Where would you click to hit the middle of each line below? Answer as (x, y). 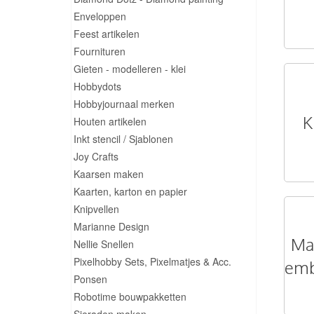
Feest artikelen (107, 34)
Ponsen (90, 279)
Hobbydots (97, 86)
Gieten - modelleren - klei (130, 69)
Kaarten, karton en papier (130, 191)
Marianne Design (111, 226)
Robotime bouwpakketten (130, 296)
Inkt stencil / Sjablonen (123, 139)
